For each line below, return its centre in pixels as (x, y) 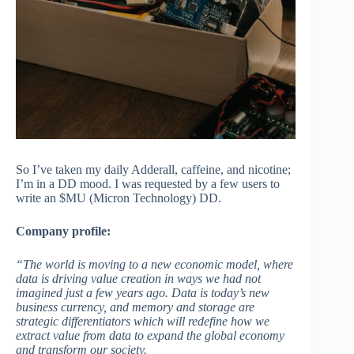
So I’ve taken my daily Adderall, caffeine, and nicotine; (153, 170)
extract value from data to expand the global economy (150, 336)
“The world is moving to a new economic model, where (154, 265)
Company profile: (63, 232)
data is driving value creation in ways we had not (138, 279)
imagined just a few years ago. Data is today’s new (143, 293)
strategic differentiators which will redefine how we (143, 322)
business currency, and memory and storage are (135, 307)
